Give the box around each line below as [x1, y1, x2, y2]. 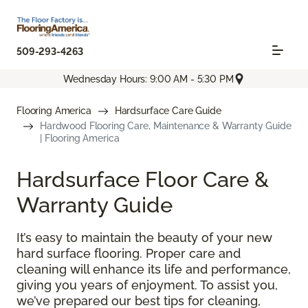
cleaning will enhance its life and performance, [16, 262, 291, 277]
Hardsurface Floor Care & [16, 166, 269, 192]
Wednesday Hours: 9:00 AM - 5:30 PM [63, 73, 234, 85]
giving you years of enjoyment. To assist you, [16, 278, 278, 293]
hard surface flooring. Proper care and [16, 246, 241, 261]
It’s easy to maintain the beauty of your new [16, 230, 272, 245]
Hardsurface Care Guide [114, 105, 221, 117]
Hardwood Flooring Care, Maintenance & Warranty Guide [40, 120, 291, 132]
